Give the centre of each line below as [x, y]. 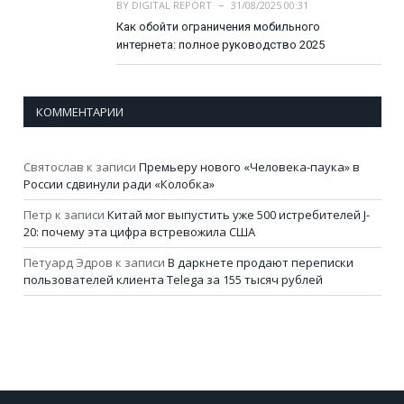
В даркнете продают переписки [261, 262]
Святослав [54, 166]
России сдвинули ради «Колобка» [119, 184]
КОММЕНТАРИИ [80, 111]
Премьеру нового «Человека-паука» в [249, 166]
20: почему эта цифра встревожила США [139, 231]
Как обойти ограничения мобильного [218, 26]
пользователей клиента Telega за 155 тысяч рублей [173, 279]
